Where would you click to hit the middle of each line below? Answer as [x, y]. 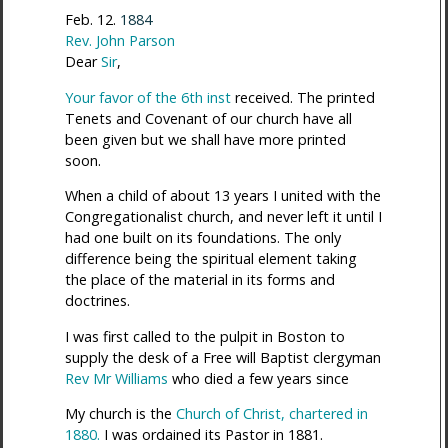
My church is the [120, 413]
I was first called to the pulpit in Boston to [204, 336]
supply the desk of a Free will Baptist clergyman [222, 357]
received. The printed [302, 97]
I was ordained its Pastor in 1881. [211, 434]
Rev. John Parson [119, 41]
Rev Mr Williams [116, 378]
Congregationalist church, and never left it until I [223, 217]
